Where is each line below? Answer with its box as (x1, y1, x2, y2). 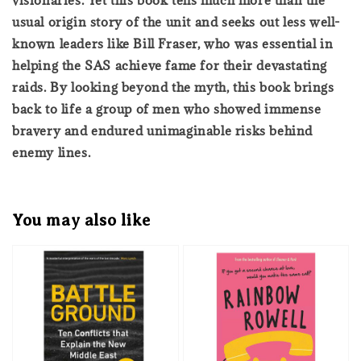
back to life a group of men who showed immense (12, 100, 322, 117)
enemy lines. (12, 143, 91, 160)
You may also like (12, 211, 151, 230)
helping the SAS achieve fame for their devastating (12, 56, 328, 73)
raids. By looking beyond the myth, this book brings (12, 78, 334, 95)
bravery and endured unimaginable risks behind (12, 122, 313, 139)
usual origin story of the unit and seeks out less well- (12, 13, 342, 30)
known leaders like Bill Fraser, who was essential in (12, 35, 334, 52)
